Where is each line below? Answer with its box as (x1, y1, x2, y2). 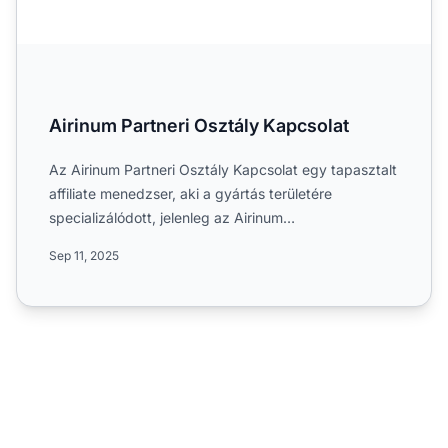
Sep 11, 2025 (49, 247, 119, 263)
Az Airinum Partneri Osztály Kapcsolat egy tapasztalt (49, 160, 397, 178)
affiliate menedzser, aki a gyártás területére (49, 184, 332, 202)
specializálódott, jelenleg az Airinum (49, 208, 283, 226)
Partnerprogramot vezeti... (49, 232, 222, 250)
